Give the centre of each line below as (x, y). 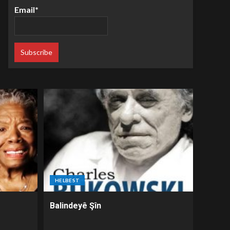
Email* (26, 9)
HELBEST (68, 180)
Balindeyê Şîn (75, 206)
